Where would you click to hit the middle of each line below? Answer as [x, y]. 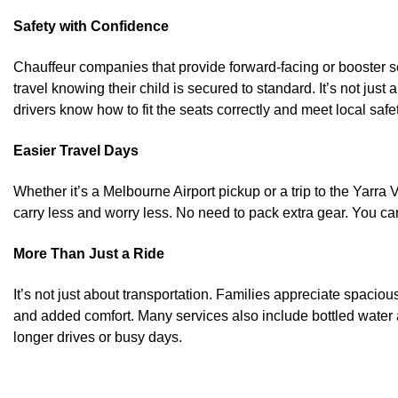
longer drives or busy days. [98, 337]
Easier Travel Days [76, 150]
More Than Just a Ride [89, 253]
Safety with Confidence [91, 26]
